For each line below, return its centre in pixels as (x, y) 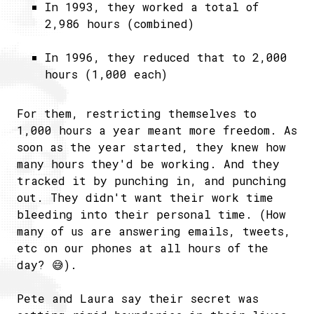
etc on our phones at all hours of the (143, 248)
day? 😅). (47, 265)
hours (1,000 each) (106, 74)
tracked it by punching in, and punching (152, 180)
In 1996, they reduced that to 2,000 (166, 57)
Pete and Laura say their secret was (138, 298)
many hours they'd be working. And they (148, 164)
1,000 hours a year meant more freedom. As (157, 130)
